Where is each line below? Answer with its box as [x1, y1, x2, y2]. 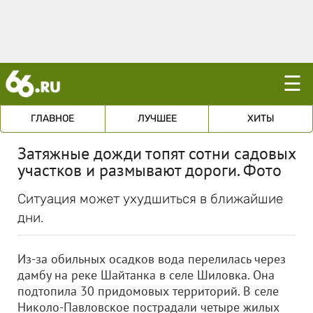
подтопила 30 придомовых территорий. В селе [17, 283, 279, 299]
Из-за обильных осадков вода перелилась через [17, 251, 286, 267]
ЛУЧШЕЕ [137, 112, 177, 124]
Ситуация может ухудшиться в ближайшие [17, 191, 283, 207]
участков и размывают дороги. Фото [17, 159, 282, 181]
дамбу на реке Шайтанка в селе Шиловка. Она [17, 267, 275, 283]
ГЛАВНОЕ [31, 112, 75, 124]
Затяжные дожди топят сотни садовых [17, 143, 296, 164]
